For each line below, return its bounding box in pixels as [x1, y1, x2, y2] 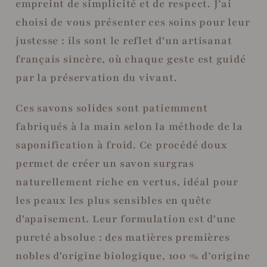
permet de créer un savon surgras [15, 156, 194, 170]
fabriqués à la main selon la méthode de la [15, 119, 243, 133]
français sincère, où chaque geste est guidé [15, 52, 246, 67]
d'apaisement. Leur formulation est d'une [15, 212, 237, 226]
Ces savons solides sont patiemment [15, 101, 208, 115]
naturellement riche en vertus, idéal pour [15, 175, 238, 189]
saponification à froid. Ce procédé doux [15, 138, 228, 152]
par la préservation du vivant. [15, 71, 178, 85]
